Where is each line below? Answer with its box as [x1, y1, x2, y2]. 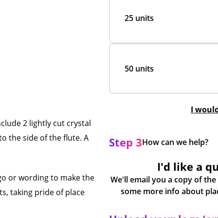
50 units [125, 63, 154, 74]
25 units [125, 13, 154, 23]
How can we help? [142, 137, 208, 147]
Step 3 [109, 135, 142, 149]
